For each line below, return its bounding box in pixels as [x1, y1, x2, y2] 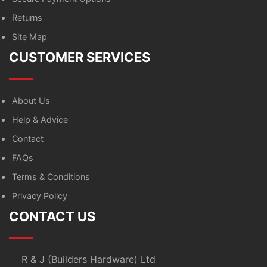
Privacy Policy [12, 191, 67, 201]
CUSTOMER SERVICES [9, 49, 150, 65]
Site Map [12, 32, 47, 42]
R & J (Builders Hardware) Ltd [21, 253, 156, 265]
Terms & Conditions [12, 172, 90, 182]
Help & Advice [12, 114, 68, 125]
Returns [12, 13, 42, 23]
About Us [12, 95, 50, 105]
